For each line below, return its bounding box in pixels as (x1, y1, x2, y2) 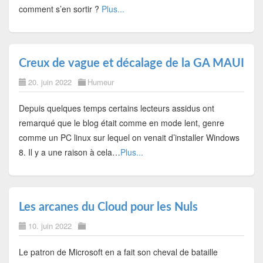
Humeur (87, 76, 114, 88)
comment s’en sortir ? (18, 3, 102, 15)
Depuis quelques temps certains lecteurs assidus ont (18, 102, 214, 114)
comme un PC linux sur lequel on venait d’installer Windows (18, 131, 240, 144)
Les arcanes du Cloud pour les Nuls (18, 201, 198, 213)
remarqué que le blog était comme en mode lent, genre (18, 117, 224, 129)
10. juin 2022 (28, 220, 72, 231)
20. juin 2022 (28, 76, 72, 88)
